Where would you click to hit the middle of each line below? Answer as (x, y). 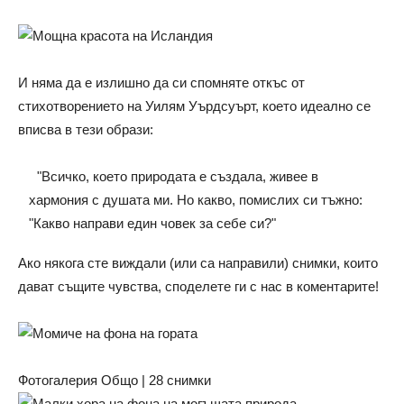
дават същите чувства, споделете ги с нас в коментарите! (198, 286)
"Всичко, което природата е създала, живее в (174, 176)
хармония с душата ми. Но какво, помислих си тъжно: (196, 200)
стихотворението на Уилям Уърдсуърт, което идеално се (194, 106)
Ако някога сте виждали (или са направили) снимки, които (198, 263)
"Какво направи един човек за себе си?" (153, 223)
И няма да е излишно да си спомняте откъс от (161, 83)
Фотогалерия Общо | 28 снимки (115, 380)
